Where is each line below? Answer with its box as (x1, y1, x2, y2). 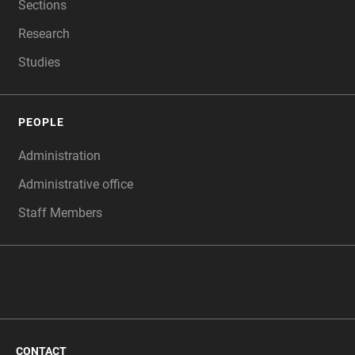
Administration (18, 148, 101, 163)
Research (18, 26, 70, 41)
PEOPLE (18, 116, 64, 128)
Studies (18, 55, 60, 70)
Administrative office (18, 177, 133, 192)
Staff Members (18, 205, 102, 220)
